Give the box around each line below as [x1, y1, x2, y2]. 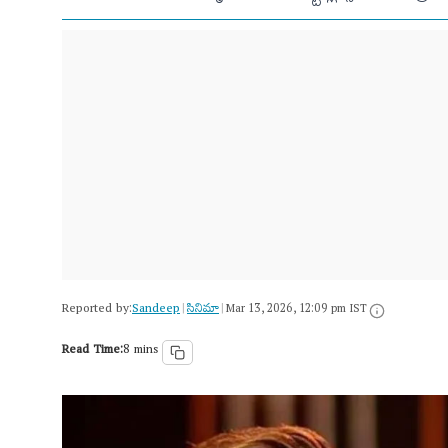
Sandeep [132, 297, 180, 324]
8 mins [123, 338, 158, 365]
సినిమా [187, 297, 219, 324]
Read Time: [62, 338, 123, 365]
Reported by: [62, 297, 132, 324]
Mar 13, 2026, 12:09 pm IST [226, 298, 367, 323]
